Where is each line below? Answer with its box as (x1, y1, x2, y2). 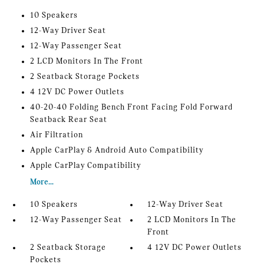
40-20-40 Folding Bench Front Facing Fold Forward (29, 103, 233, 113)
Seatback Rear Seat (29, 115, 107, 125)
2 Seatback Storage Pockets (29, 72, 140, 82)
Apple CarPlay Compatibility (29, 161, 141, 171)
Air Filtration (29, 131, 83, 140)
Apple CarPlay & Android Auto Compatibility (29, 146, 203, 156)
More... (29, 178, 54, 187)
